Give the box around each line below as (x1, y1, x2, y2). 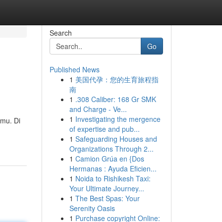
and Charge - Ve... (69, 104, 127, 114)
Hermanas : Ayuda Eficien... (69, 164, 157, 173)
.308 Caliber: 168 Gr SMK (75, 94, 156, 104)
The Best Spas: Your (75, 193, 140, 203)
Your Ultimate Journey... (69, 183, 144, 193)
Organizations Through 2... (69, 144, 154, 154)
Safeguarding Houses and (75, 134, 157, 144)
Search (49, 28, 72, 38)
